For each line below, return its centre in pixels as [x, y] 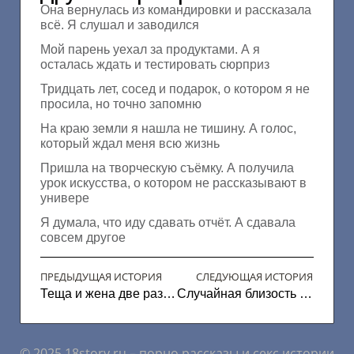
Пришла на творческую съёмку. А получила [167, 168]
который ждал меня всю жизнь [130, 144]
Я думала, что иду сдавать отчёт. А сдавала [168, 223]
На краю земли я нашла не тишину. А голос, [168, 129]
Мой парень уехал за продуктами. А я [150, 50]
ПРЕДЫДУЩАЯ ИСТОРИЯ [101, 277]
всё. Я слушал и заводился [120, 25]
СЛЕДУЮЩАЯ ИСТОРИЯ [254, 277]
